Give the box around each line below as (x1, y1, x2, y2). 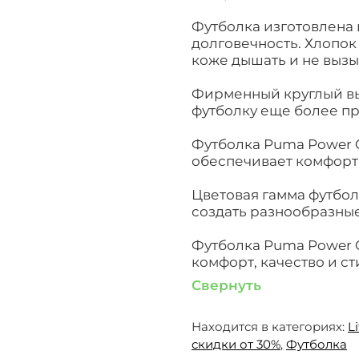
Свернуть (192, 276, 261, 293)
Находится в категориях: (192, 318, 345, 334)
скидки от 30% (192, 336, 280, 352)
